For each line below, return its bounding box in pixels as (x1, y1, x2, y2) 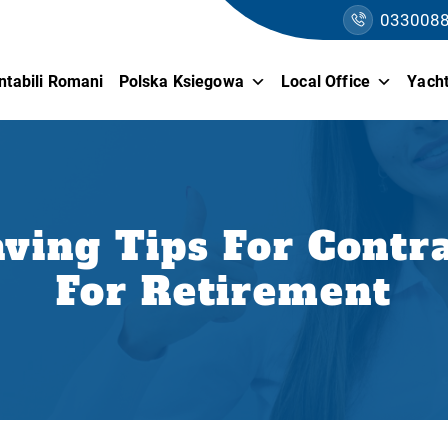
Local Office (281, 72, 371, 91)
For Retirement (56, 266, 392, 318)
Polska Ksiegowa (118, 72, 244, 91)
